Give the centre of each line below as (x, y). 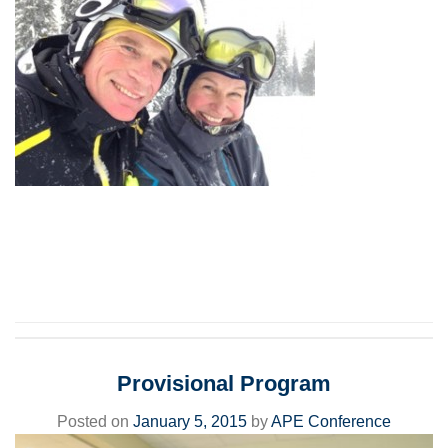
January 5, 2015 (190, 422)
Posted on (95, 422)
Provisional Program (224, 383)
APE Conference (331, 422)
